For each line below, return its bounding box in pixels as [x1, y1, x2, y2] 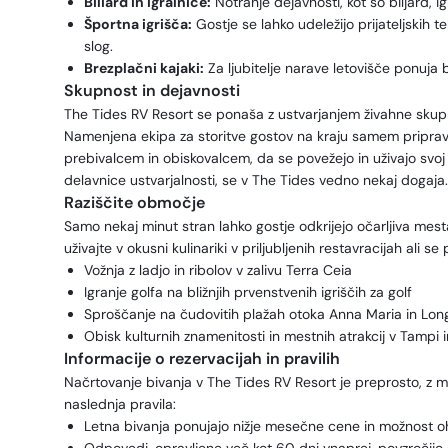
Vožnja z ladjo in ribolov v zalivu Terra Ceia [84, 261, 352, 279]
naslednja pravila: [64, 395, 176, 413]
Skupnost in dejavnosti [64, 80, 240, 101]
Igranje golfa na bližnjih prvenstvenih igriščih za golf [84, 283, 412, 301]
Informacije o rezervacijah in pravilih [64, 348, 340, 369]
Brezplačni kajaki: [84, 59, 204, 77]
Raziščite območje [64, 192, 205, 213]
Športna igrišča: [84, 15, 192, 33]
